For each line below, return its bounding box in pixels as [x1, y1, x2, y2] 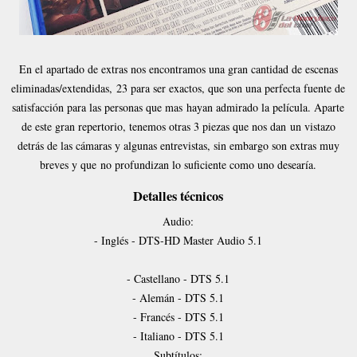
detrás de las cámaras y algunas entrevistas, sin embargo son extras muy [17, 137, 339, 153]
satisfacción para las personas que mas [12, 99, 187, 115]
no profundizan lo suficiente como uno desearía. [100, 156, 317, 172]
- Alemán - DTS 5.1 [132, 290, 225, 306]
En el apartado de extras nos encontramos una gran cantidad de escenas [18, 61, 338, 76]
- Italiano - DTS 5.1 [132, 328, 224, 344]
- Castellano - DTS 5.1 [127, 271, 230, 287]
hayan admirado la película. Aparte [186, 99, 345, 115]
